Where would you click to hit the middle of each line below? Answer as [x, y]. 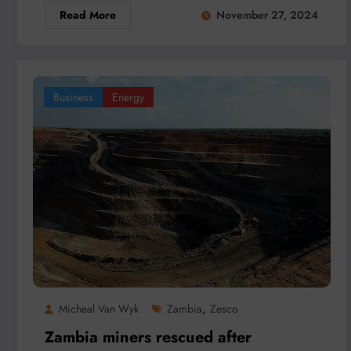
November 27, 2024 [267, 15]
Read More [88, 14]
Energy [128, 97]
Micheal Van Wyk [99, 308]
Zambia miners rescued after [148, 337]
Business [73, 97]
